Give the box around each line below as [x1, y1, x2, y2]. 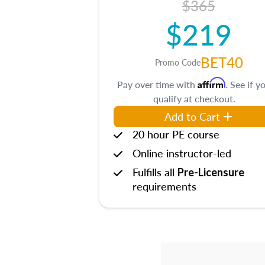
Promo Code [154, 56, 201, 68]
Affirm [198, 77, 225, 89]
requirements [132, 179, 196, 193]
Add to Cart [164, 109, 220, 124]
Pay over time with [117, 77, 198, 91]
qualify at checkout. [153, 92, 235, 105]
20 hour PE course [132, 127, 219, 141]
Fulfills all [132, 164, 177, 179]
